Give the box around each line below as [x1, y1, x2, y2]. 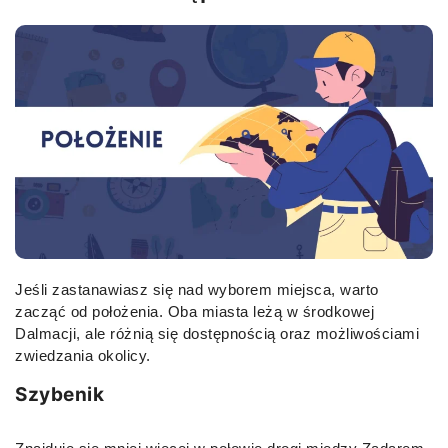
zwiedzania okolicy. [15, 346, 151, 364]
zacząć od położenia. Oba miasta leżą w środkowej [15, 302, 374, 320]
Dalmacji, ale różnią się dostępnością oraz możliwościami [15, 324, 419, 342]
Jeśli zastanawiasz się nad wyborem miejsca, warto [15, 280, 379, 298]
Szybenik [15, 382, 104, 406]
